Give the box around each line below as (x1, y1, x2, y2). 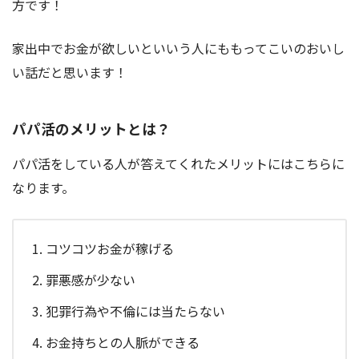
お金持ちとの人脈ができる (46, 333, 200, 353)
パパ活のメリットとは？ (12, 119, 171, 139)
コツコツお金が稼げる (46, 239, 174, 259)
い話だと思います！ (12, 62, 127, 82)
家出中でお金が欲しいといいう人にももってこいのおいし (12, 38, 345, 58)
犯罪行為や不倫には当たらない (46, 301, 225, 321)
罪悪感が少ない (46, 270, 135, 290)
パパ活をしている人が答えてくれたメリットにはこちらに (12, 154, 345, 174)
